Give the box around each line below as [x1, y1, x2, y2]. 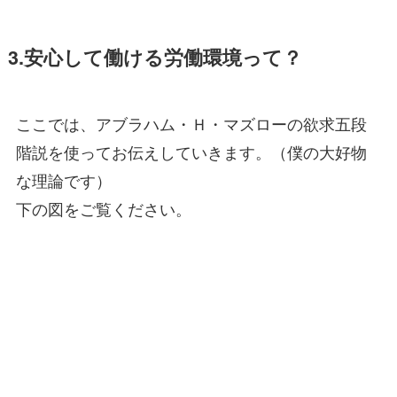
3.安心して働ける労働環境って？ [7, 43, 302, 71]
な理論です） [15, 167, 112, 191]
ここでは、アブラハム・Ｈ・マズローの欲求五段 [15, 111, 367, 135]
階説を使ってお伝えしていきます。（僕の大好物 [15, 139, 367, 163]
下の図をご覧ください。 [15, 196, 191, 220]
